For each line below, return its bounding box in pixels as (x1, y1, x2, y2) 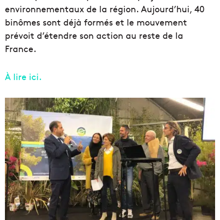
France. (5, 42, 36, 55)
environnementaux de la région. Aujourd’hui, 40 (5, 2, 205, 15)
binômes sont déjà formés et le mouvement (5, 16, 187, 28)
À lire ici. (5, 70, 42, 83)
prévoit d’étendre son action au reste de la (5, 29, 183, 42)
